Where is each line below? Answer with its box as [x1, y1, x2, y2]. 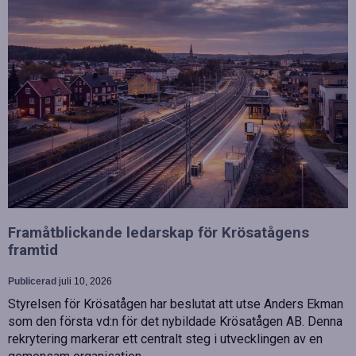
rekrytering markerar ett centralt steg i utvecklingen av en [8, 331, 323, 346]
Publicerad [8, 275, 59, 287]
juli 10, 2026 [59, 275, 112, 287]
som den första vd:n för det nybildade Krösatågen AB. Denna [8, 313, 342, 329]
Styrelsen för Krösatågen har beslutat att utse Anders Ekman [8, 296, 343, 311]
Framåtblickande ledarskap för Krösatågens [8, 223, 309, 242]
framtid [8, 241, 58, 259]
